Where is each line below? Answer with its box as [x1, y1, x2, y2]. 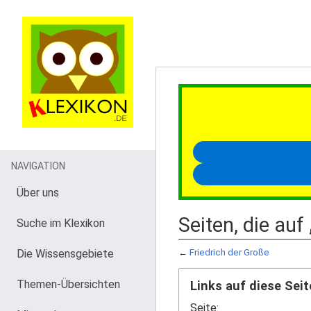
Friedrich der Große [190, 247, 269, 258]
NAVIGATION [11, 160, 65, 171]
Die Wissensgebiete [17, 247, 114, 260]
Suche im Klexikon [17, 217, 105, 230]
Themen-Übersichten [17, 278, 120, 291]
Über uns [17, 186, 59, 199]
